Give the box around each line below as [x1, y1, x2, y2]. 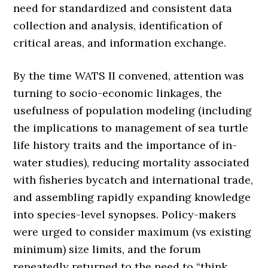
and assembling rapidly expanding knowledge [13, 190, 251, 204]
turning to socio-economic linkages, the [13, 86, 223, 100]
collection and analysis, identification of [13, 19, 223, 32]
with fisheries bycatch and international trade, [13, 173, 254, 187]
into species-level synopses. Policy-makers [13, 208, 237, 221]
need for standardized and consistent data [13, 1, 233, 15]
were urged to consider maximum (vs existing [13, 225, 252, 239]
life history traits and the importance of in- [13, 138, 237, 152]
